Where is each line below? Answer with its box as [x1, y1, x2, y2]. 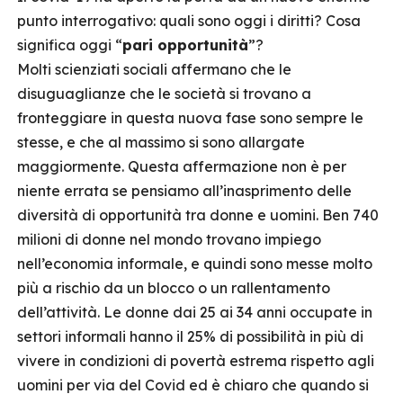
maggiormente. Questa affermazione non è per [17, 157, 346, 175]
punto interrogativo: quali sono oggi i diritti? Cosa [17, 12, 361, 30]
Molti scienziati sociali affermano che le [17, 60, 291, 78]
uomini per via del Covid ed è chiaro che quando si [17, 376, 369, 394]
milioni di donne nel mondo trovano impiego [17, 230, 321, 248]
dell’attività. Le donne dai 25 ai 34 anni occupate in [17, 303, 372, 321]
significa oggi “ [17, 36, 122, 54]
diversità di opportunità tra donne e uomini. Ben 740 [17, 206, 379, 224]
